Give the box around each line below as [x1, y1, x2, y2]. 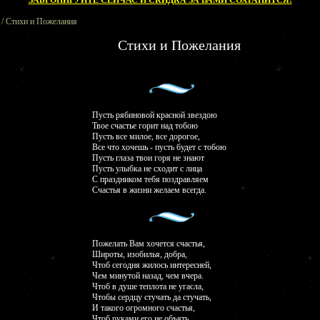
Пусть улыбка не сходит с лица [92, 164, 202, 174]
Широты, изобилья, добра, [92, 249, 187, 259]
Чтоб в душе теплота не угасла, [92, 281, 204, 291]
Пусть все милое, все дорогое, [92, 131, 200, 141]
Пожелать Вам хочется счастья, [92, 239, 205, 249]
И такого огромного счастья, [92, 303, 195, 313]
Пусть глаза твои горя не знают [92, 153, 204, 163]
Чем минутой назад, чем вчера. [92, 271, 204, 281]
